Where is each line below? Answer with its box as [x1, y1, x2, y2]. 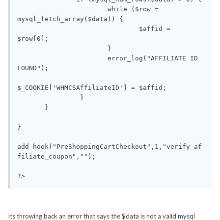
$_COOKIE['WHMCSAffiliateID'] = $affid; [17, 84, 166, 92]
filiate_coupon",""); [17, 153, 96, 161]
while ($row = [17, 5, 108, 13]
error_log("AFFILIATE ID [17, 55, 108, 62]
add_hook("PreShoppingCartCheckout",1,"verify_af [17, 143, 202, 151]
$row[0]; [17, 35, 49, 43]
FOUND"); [17, 64, 49, 72]
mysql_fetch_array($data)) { [17, 15, 123, 23]
